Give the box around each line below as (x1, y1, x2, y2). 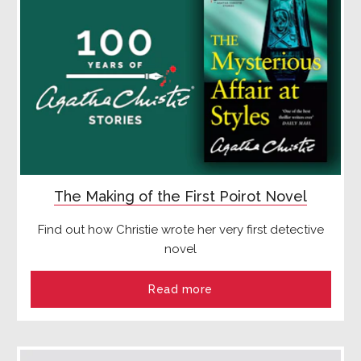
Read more (147, 282, 214, 296)
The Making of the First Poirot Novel (54, 187, 307, 205)
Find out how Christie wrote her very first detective (37, 222, 324, 237)
